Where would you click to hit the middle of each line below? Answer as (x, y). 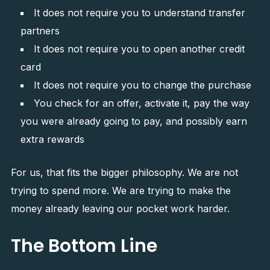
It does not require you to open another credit (139, 49)
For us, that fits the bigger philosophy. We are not (124, 172)
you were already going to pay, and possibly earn (133, 121)
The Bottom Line (84, 246)
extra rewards (52, 139)
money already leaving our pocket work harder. (120, 209)
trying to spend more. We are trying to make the (121, 190)
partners (40, 31)
